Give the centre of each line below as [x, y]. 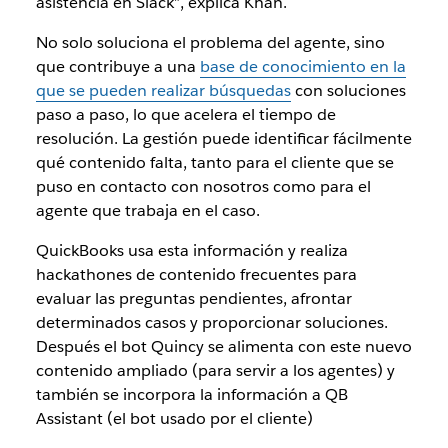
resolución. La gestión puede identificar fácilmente [223, 138]
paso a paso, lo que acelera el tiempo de [185, 114]
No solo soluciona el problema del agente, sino [210, 42]
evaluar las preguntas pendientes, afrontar [193, 298]
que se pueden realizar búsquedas [163, 90]
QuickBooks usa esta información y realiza [191, 250]
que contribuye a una [117, 66]
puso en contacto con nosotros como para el [203, 186]
